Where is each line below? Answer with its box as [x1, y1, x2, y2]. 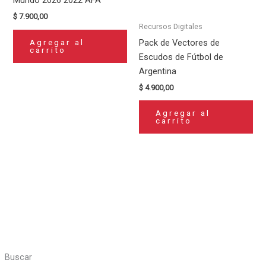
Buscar [4, 252, 32, 263]
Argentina [139, 65, 176, 77]
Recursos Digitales [139, 22, 202, 31]
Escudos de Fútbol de [139, 51, 223, 62]
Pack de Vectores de [139, 37, 220, 48]
